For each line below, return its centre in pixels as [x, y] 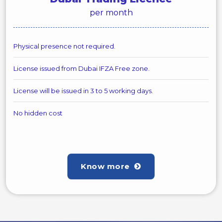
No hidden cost [38, 113]
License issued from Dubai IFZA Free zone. [82, 68]
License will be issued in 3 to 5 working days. [83, 91]
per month [111, 13]
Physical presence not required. [64, 46]
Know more [107, 166]
